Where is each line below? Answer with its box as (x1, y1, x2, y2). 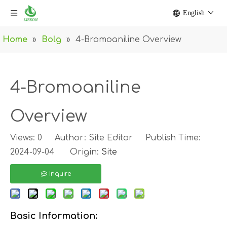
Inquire (49, 170, 71, 177)
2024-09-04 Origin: (10, 147, 101, 157)
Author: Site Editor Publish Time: (42, 133, 201, 142)
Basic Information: (10, 211, 97, 221)
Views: (10, 133, 37, 142)
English (183, 9, 205, 17)
